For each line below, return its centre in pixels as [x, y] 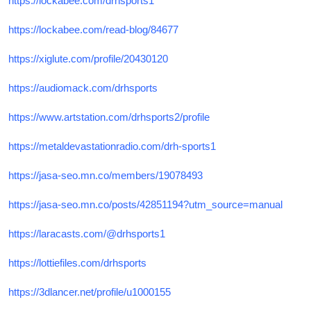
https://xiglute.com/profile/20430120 [88, 58]
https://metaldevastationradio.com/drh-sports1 [112, 146]
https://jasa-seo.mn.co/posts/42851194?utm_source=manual [145, 204]
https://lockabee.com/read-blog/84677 [93, 29]
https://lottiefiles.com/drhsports [77, 262]
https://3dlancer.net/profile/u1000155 [90, 292]
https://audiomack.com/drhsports [83, 87]
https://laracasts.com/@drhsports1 [87, 233]
